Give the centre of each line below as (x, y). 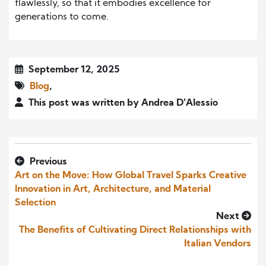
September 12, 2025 (73, 70)
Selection (35, 203)
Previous (47, 162)
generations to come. (62, 17)
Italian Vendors (218, 244)
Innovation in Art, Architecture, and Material (113, 189)
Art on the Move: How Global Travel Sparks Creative (131, 175)
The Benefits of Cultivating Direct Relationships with (135, 230)
